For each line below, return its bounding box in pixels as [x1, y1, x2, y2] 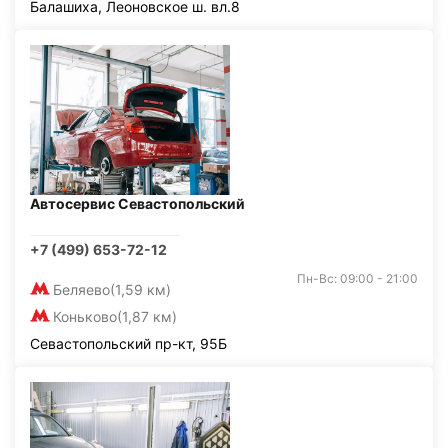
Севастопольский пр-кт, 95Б [30, 335, 227, 352]
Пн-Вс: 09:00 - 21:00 [297, 271, 418, 286]
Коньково [53, 308, 117, 325]
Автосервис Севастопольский [30, 195, 245, 212]
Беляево [53, 281, 110, 298]
